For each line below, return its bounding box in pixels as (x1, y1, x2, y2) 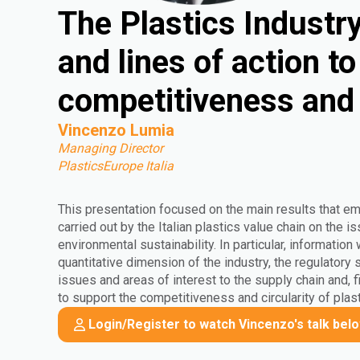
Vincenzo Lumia (58, 121, 174, 140)
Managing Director (58, 141, 163, 156)
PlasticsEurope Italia (58, 158, 174, 174)
